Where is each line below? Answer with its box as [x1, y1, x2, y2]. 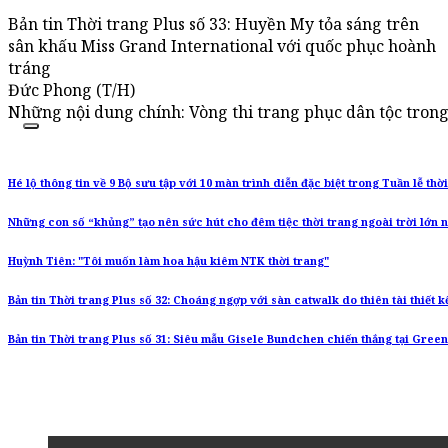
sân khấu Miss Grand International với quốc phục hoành [8, 35, 436, 58]
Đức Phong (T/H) [8, 79, 135, 102]
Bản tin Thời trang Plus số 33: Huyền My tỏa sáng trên [8, 13, 419, 36]
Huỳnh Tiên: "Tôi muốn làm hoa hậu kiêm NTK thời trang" [8, 254, 329, 269]
